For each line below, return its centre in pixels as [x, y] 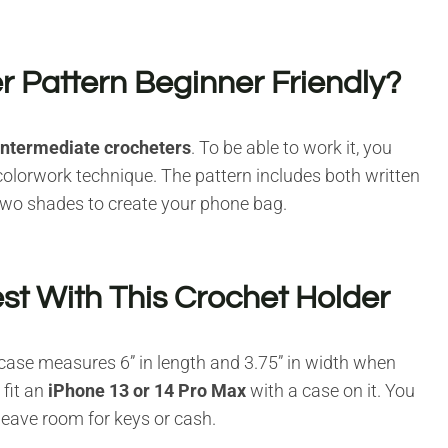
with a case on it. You [330, 390]
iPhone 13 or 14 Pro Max [147, 390]
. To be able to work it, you [291, 147]
